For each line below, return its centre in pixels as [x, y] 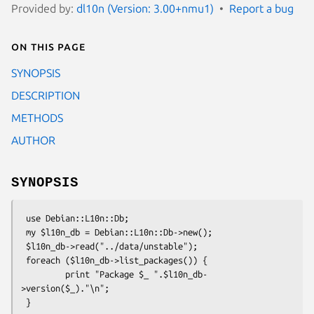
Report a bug [261, 8]
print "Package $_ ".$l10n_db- [43, 274]
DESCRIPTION [46, 95]
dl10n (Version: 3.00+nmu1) [145, 8]
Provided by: [44, 8]
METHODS [37, 117]
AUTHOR [33, 140]
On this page [48, 46]
